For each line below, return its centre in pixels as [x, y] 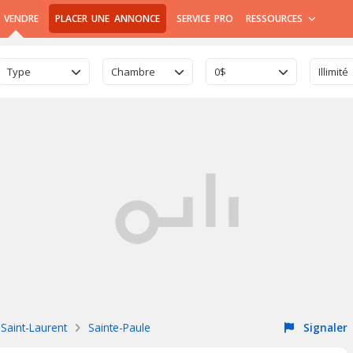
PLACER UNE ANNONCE [107, 19]
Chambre [133, 72]
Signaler [324, 327]
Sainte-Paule [119, 327]
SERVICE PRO [205, 19]
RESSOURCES [277, 19]
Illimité [333, 72]
